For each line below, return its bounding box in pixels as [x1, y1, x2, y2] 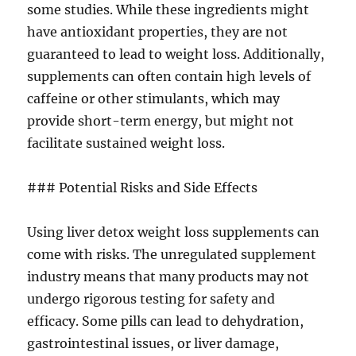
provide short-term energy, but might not [27, 113, 295, 129]
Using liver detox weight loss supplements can [27, 224, 320, 240]
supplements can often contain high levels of [27, 68, 311, 84]
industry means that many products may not [27, 269, 310, 284]
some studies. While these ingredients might [27, 2, 310, 17]
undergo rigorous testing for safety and [27, 291, 276, 307]
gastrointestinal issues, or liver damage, [27, 335, 280, 351]
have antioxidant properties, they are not [27, 24, 288, 40]
